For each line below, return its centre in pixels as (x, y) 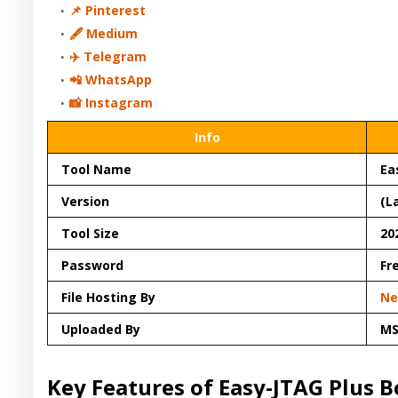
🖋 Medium (103, 33)
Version (85, 201)
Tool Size (90, 233)
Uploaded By (101, 329)
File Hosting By (108, 297)
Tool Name (96, 169)
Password (92, 265)
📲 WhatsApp (111, 79)
